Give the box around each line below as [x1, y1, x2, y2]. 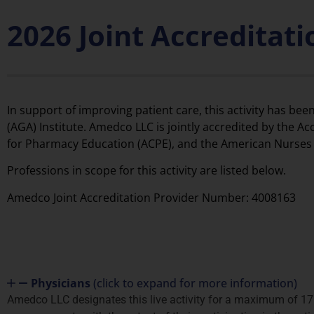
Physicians [31, 275, 93, 291]
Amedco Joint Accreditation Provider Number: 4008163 [7, 189, 299, 205]
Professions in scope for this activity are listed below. [7, 163, 286, 179]
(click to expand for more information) [93, 275, 297, 291]
